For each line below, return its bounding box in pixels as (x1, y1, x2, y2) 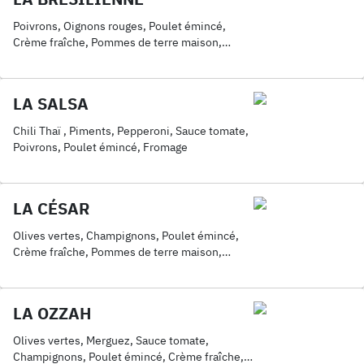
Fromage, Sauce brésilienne (13, 51, 155, 66)
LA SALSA (13, 93, 89, 115)
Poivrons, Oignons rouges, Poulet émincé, (13, 19, 226, 33)
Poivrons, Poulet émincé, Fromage (13, 140, 188, 154)
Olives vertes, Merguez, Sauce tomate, (13, 333, 209, 348)
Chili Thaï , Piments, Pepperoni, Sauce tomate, (13, 123, 249, 138)
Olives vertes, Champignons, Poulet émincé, (13, 228, 239, 243)
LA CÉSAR (13, 197, 89, 219)
